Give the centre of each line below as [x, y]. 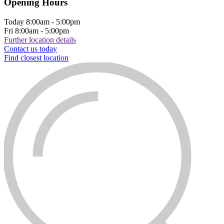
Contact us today [30, 49]
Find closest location [36, 58]
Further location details [40, 40]
